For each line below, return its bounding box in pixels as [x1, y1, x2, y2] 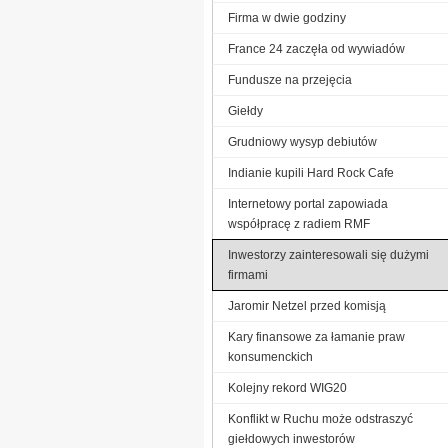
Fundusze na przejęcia [228, 72, 352, 87]
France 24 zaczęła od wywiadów [228, 41, 405, 56]
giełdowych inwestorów [228, 431, 355, 446]
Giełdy [228, 103, 263, 118]
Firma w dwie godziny [228, 10, 346, 25]
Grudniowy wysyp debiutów [228, 134, 377, 149]
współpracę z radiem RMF [228, 216, 370, 231]
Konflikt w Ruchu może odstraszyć [228, 411, 413, 426]
